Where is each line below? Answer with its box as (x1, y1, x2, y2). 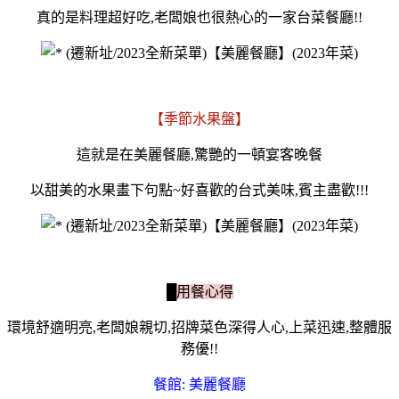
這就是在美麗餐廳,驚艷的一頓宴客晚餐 (77, 146, 322, 162)
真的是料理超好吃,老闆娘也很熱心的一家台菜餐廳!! (37, 9, 362, 25)
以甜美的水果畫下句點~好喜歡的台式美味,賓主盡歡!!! (30, 182, 369, 198)
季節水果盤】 (164, 110, 249, 126)
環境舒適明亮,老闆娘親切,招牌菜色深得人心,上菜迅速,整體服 (7, 319, 392, 335)
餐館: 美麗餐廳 (153, 376, 246, 392)
